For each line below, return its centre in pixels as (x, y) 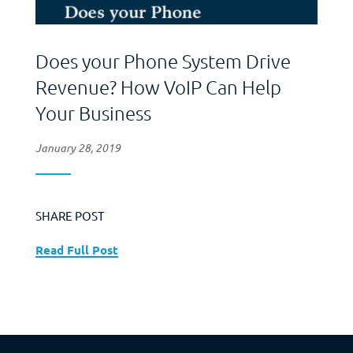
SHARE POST (69, 215)
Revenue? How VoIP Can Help (158, 86)
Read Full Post (76, 249)
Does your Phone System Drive (163, 60)
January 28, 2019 (78, 147)
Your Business (93, 112)
